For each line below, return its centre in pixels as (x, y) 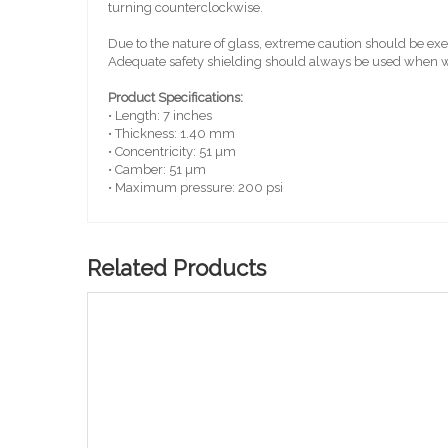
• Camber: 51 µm (157, 169)
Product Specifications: (175, 97)
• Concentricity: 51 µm (172, 151)
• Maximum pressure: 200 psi (195, 187)
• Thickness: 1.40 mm (171, 133)
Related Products (176, 267)
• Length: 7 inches (160, 115)
